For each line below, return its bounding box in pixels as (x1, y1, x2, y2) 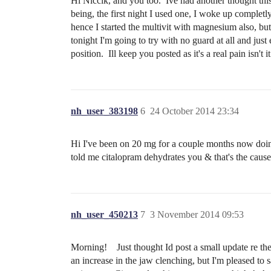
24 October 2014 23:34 (150, 106, 239, 117)
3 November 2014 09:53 (150, 209, 244, 220)
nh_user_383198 (71, 106, 138, 117)
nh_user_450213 (71, 209, 138, 220)
